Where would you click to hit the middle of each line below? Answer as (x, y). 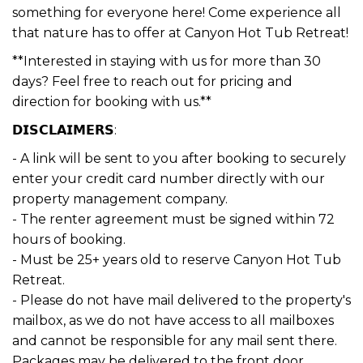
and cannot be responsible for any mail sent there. (175, 340)
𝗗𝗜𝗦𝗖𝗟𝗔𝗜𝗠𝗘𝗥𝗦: (64, 130)
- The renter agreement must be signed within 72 (173, 219)
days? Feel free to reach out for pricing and (152, 81)
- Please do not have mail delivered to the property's (181, 300)
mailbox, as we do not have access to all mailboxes (173, 320)
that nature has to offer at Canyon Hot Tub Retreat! (180, 32)
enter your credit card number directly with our (169, 178)
